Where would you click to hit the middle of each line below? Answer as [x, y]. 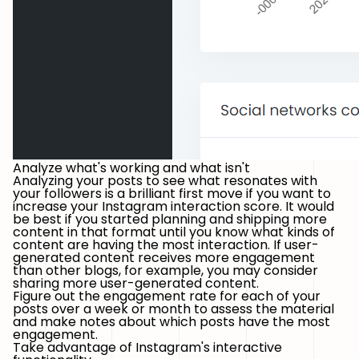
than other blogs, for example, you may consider [165, 270]
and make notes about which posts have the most [171, 322]
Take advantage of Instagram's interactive [147, 347]
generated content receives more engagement [164, 258]
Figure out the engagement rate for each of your [167, 296]
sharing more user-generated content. [136, 283]
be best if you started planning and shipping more [170, 219]
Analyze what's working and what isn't [131, 168]
